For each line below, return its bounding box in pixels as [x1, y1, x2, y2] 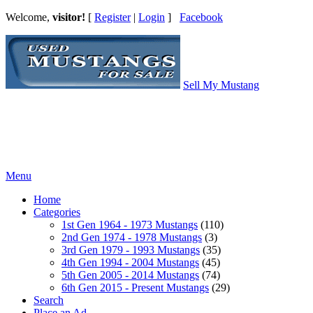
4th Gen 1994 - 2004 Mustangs [61, 256, 199, 268]
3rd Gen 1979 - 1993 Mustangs [61, 244, 200, 256]
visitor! [52, 11, 85, 23]
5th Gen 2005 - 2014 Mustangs [61, 269, 199, 281]
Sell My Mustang [183, 79, 259, 91]
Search [34, 294, 64, 306]
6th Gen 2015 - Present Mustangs [61, 282, 209, 293]
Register [94, 11, 131, 23]
